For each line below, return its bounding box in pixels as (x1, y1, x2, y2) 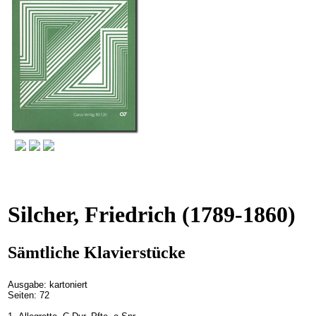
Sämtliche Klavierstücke (8, 243, 186, 262)
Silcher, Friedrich (8, 202, 176, 228)
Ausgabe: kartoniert (8, 279, 87, 290)
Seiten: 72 (8, 289, 49, 300)
